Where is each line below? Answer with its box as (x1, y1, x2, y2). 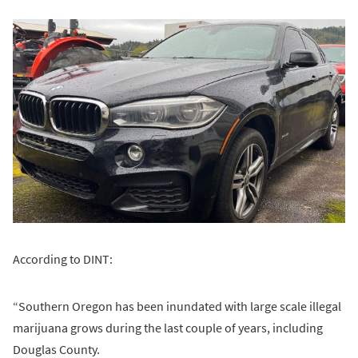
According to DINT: (13, 250, 113, 267)
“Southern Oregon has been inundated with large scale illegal (13, 297, 341, 314)
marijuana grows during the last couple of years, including (13, 319, 323, 336)
